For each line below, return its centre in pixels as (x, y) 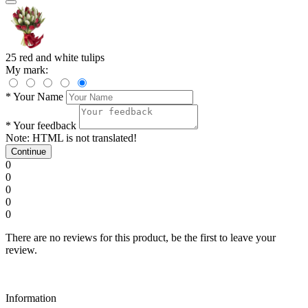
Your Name (38, 96)
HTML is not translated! (83, 137)
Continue (29, 151)
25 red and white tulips (55, 57)
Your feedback (45, 125)
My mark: (27, 69)
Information (31, 298)
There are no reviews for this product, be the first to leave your (141, 237)
